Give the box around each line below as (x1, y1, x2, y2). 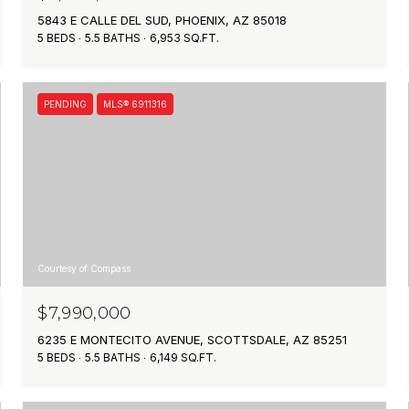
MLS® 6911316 (103, 99, 168, 110)
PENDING (44, 99, 88, 110)
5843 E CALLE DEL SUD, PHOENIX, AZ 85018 (37, 13, 288, 28)
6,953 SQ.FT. (150, 31, 220, 46)
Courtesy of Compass (37, 262, 131, 274)
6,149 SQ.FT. (150, 350, 217, 364)
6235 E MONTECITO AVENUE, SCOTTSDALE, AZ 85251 (37, 331, 348, 347)
